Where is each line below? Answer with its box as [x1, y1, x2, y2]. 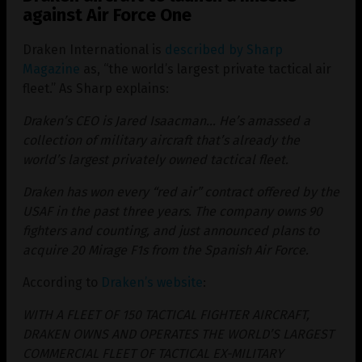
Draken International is [23, 41, 165, 57]
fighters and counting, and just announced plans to [23, 222, 319, 238]
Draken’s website [101, 274, 203, 290]
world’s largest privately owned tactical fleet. [23, 151, 288, 167]
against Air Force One [23, 4, 192, 27]
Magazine [23, 61, 80, 77]
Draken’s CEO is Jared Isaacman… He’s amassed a [23, 112, 310, 128]
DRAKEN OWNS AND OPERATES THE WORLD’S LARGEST [23, 326, 334, 342]
